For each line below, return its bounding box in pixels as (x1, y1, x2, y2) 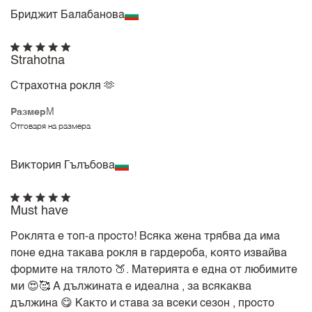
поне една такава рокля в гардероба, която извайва (10, 247, 288, 259)
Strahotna (10, 54, 65, 67)
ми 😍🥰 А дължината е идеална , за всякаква (10, 281, 252, 292)
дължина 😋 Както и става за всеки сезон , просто (10, 297, 275, 309)
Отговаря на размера (10, 123, 91, 132)
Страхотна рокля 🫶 (10, 80, 116, 92)
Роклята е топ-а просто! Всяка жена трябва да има (10, 231, 281, 242)
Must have (10, 204, 69, 217)
